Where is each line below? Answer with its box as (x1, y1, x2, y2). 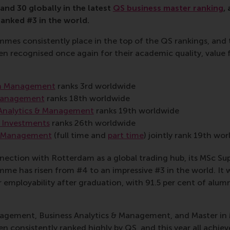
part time (107, 130, 144, 141)
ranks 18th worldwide (44, 93, 130, 104)
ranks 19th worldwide (93, 106, 179, 116)
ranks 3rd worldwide (55, 81, 136, 91)
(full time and (51, 130, 108, 141)
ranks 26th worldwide (49, 118, 136, 128)
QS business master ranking (112, 3, 223, 13)
